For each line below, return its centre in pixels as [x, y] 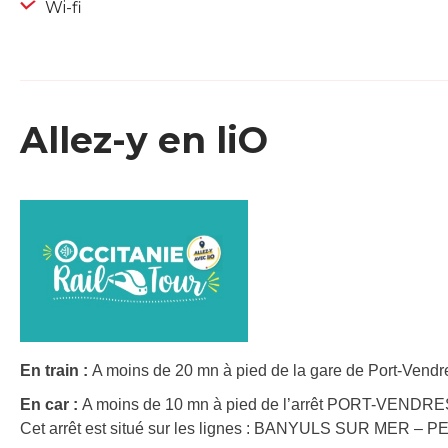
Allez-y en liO [144, 140]
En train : [56, 370]
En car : [51, 404]
